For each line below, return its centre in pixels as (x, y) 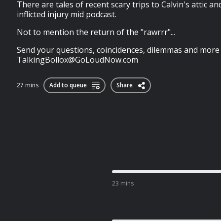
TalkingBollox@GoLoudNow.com (77, 60)
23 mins (123, 183)
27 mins (28, 85)
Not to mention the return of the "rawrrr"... (96, 32)
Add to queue (68, 85)
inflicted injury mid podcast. (67, 14)
